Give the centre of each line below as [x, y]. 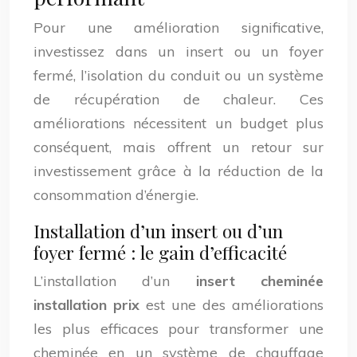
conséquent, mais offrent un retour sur [178, 147]
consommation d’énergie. [116, 195]
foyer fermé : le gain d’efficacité [160, 252]
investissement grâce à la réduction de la [178, 171]
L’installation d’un [115, 281]
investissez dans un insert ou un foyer [178, 51]
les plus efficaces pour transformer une [178, 329]
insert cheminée [260, 281]
